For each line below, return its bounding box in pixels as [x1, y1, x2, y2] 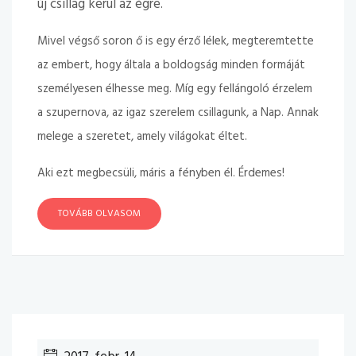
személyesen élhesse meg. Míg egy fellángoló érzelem [37, 79, 312, 99]
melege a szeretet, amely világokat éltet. [37, 127, 247, 146]
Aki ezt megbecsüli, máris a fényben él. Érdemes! [37, 164, 284, 183]
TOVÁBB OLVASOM [58, 206, 141, 222]
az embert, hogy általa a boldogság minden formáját [37, 56, 305, 75]
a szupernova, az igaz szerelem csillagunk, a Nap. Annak [37, 103, 319, 122]
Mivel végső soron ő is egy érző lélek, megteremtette [37, 32, 314, 51]
